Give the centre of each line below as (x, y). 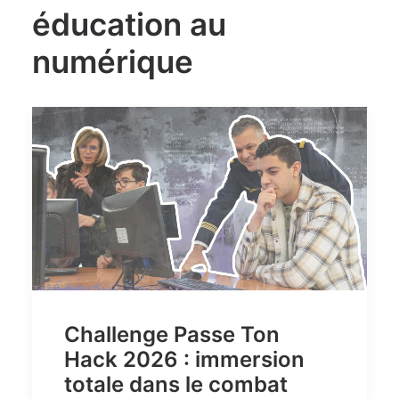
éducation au (129, 24)
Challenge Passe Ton (172, 334)
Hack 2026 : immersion (184, 359)
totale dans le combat (176, 384)
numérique (113, 61)
